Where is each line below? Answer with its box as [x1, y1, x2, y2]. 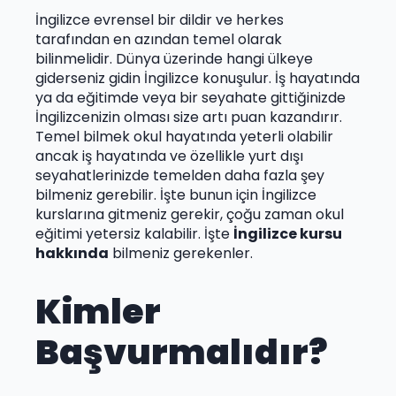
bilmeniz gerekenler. [109, 242, 253, 263]
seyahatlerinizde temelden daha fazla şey [35, 164, 324, 186]
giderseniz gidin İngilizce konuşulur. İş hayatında [35, 67, 360, 88]
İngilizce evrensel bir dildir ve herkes [35, 9, 284, 30]
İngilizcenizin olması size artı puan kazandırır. [35, 106, 342, 127]
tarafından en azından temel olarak [35, 28, 282, 49]
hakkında [35, 242, 109, 263]
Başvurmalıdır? [35, 328, 328, 377]
